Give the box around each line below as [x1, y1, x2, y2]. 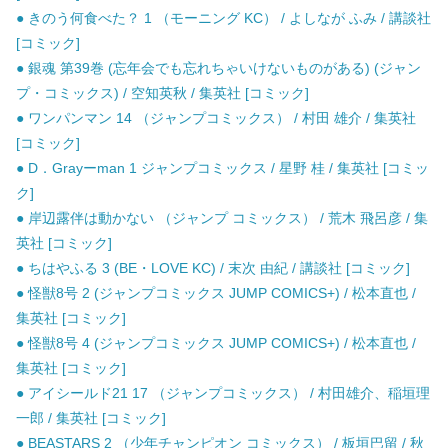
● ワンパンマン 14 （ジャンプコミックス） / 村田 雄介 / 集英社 [16, 110, 416, 127]
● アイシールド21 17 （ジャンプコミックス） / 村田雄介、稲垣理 [16, 385, 430, 402]
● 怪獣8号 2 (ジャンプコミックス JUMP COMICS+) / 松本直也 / [16, 285, 416, 302]
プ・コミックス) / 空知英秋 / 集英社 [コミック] [16, 85, 309, 102]
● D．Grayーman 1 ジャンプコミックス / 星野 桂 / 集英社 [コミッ [16, 160, 429, 177]
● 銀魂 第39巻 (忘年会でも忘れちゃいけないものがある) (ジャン [16, 60, 421, 77]
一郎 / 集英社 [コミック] [16, 410, 166, 427]
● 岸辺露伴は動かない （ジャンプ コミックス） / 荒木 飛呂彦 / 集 [16, 210, 428, 227]
